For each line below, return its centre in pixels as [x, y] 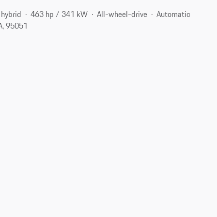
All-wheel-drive [122, 14]
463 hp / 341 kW [59, 14]
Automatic [174, 14]
